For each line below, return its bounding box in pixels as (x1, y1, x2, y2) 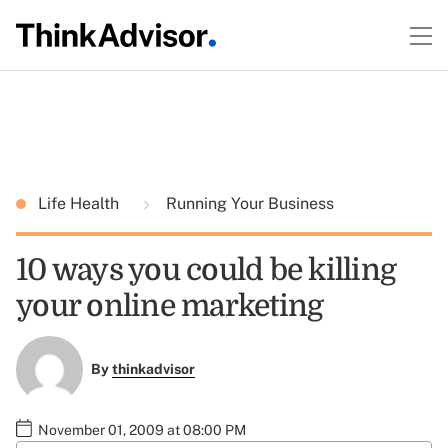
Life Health (38, 194, 123, 213)
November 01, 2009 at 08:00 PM (38, 421, 246, 438)
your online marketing (16, 289, 324, 323)
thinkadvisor (111, 361, 195, 378)
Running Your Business (162, 194, 334, 213)
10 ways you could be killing (16, 253, 396, 287)
